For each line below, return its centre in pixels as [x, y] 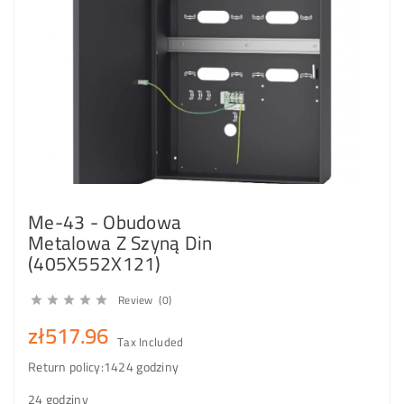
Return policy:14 [73, 367]
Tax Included [151, 341]
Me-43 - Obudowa [105, 222]
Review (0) [145, 299]
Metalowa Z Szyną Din [120, 243]
